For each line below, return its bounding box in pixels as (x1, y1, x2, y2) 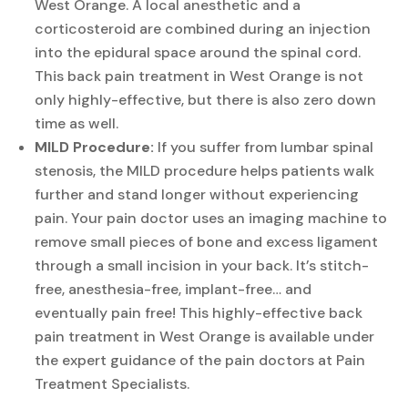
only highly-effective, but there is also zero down (35, 89, 377, 109)
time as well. (35, 113, 119, 133)
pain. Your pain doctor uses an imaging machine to (35, 208, 388, 228)
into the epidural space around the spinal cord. (35, 42, 362, 62)
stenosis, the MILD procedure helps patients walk (35, 160, 375, 180)
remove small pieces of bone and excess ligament (35, 231, 379, 251)
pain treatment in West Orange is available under (35, 326, 375, 346)
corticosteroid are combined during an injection (35, 18, 372, 38)
